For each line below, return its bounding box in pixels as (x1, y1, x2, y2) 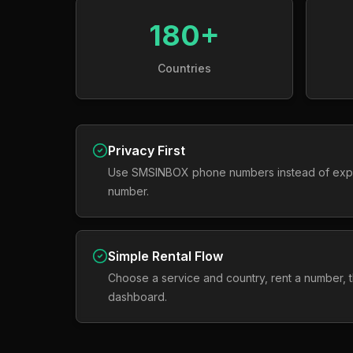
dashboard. (108, 290, 167, 303)
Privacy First (108, 143, 185, 158)
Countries (158, 61, 211, 75)
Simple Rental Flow (108, 248, 223, 264)
